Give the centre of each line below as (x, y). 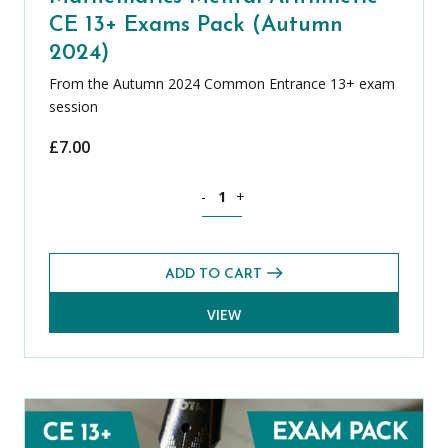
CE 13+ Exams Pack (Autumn (196, 25)
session (73, 106)
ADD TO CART (213, 275)
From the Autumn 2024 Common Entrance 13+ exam (222, 83)
